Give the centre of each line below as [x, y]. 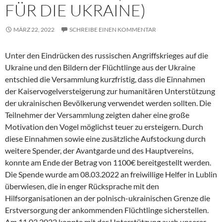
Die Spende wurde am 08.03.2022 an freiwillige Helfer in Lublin [111, 174]
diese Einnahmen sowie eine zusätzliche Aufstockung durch [105, 139]
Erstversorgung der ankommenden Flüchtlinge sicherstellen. [107, 210]
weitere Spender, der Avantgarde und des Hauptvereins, [99, 151]
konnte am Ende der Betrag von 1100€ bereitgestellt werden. [108, 163]
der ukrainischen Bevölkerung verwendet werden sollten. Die [108, 103]
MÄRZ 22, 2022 [34, 30]
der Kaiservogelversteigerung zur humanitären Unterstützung [110, 91]
